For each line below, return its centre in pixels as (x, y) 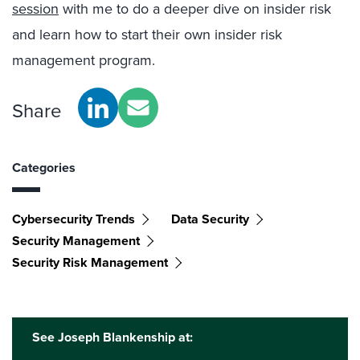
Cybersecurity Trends (74, 219)
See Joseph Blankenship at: (112, 337)
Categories (44, 167)
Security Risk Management (90, 262)
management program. (84, 60)
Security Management (76, 240)
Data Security (210, 219)
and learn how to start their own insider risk (147, 34)
